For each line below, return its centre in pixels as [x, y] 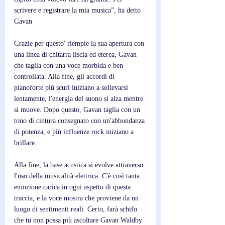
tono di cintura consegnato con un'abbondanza [80, 121]
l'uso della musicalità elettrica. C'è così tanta [78, 176]
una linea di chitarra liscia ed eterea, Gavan [76, 54]
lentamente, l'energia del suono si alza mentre [80, 98]
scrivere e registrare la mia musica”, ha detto [78, 10]
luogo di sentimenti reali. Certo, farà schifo [77, 209]
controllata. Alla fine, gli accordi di [65, 76]
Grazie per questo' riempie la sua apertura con [80, 43]
